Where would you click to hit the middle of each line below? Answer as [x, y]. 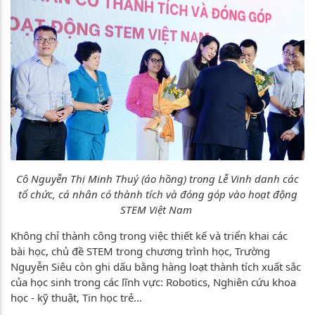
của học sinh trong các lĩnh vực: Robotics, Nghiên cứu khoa [153, 282]
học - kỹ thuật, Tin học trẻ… [76, 297]
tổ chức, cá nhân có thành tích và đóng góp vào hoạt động [157, 194]
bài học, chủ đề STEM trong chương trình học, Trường [140, 251]
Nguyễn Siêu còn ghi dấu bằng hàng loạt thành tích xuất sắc [156, 266]
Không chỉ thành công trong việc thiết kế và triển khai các [149, 235]
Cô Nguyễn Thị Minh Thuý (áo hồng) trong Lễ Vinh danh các [157, 178]
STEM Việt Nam [157, 209]
